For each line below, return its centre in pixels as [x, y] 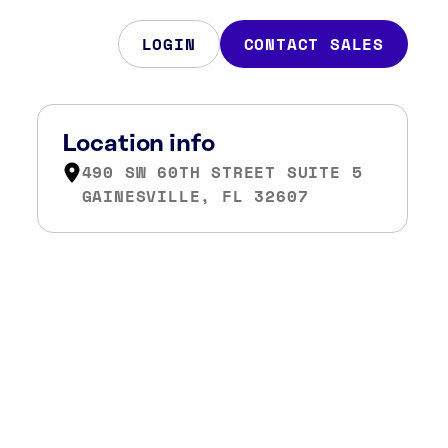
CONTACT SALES [313, 44]
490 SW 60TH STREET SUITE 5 [222, 172]
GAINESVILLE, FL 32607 [195, 196]
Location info [138, 144]
